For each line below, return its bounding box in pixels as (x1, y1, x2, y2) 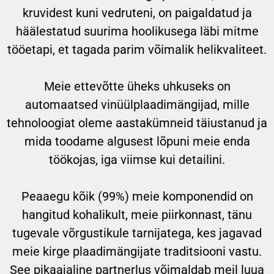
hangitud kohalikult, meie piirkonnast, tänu (22, 207, 252, 222)
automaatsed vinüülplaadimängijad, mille (24, 97, 250, 112)
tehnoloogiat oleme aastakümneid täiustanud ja (7, 115, 267, 130)
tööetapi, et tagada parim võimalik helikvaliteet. (7, 42, 267, 57)
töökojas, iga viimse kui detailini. (49, 152, 225, 167)
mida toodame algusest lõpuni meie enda (24, 133, 250, 149)
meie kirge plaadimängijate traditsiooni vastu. (12, 243, 262, 259)
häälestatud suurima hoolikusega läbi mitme (15, 23, 259, 39)
